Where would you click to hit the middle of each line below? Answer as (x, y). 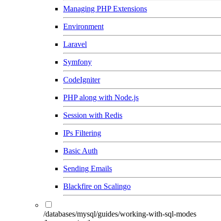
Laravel (75, 44)
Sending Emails (88, 168)
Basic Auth (80, 151)
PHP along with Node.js (101, 97)
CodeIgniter (82, 80)
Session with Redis (93, 115)
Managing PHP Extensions (105, 9)
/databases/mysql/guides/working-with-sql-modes (120, 214)
